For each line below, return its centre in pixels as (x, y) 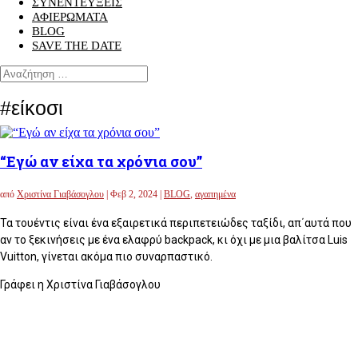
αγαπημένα (215, 194)
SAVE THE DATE (77, 46)
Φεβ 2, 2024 (134, 194)
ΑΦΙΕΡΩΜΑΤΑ (70, 17)
